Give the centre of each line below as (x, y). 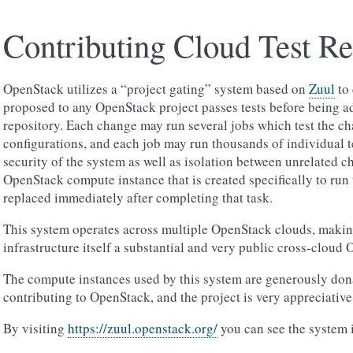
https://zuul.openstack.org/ (143, 328)
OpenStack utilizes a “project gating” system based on (156, 89)
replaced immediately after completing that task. (138, 197)
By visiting (35, 328)
